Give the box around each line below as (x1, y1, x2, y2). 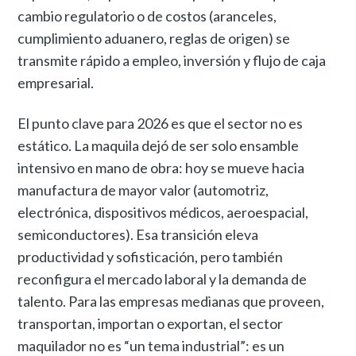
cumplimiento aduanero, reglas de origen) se (17, 29, 291, 48)
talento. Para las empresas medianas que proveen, (17, 292, 325, 311)
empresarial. (17, 74, 95, 92)
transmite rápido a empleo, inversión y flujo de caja (17, 52, 327, 70)
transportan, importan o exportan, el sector (17, 315, 284, 333)
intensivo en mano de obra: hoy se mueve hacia (17, 159, 305, 177)
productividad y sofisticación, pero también (17, 248, 284, 266)
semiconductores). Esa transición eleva (17, 226, 259, 244)
